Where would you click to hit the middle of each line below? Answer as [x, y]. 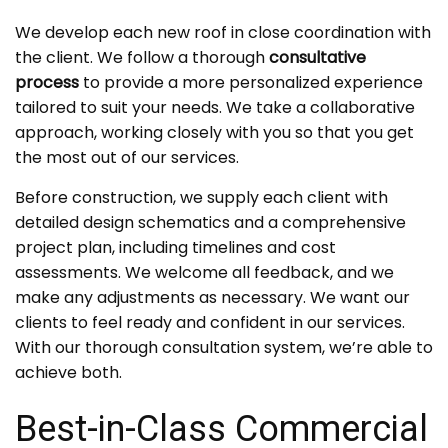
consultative [317, 58]
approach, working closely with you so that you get [214, 133]
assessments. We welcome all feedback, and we [204, 273]
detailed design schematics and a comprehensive [210, 223]
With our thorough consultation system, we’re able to [224, 348]
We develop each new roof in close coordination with [223, 33]
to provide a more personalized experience [253, 83]
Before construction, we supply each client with [201, 198]
